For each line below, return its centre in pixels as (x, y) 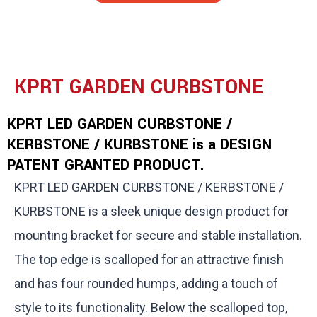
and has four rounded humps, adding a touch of (146, 283)
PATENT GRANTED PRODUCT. (106, 165)
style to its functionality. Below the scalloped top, (151, 307)
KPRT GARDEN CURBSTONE (139, 87)
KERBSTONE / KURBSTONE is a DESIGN (139, 144)
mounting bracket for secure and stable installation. (158, 235)
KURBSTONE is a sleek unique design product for (151, 211)
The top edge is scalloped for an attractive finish (149, 259)
